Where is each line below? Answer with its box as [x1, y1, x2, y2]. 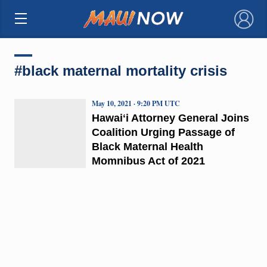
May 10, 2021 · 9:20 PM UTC [91, 98, 180, 108]
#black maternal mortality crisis [14, 62, 227, 79]
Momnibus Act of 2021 [91, 154, 205, 167]
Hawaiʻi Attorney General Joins [91, 111, 249, 124]
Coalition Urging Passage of [91, 126, 235, 138]
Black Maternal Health [91, 140, 203, 153]
